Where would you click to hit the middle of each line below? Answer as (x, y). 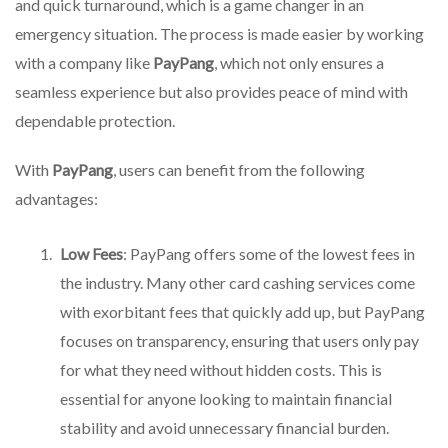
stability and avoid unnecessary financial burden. (224, 428)
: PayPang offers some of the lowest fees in (269, 254)
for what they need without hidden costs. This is (221, 370)
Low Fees (91, 254)
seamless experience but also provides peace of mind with (211, 91)
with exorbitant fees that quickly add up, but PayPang (242, 312)
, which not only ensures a (299, 62)
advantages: (56, 198)
